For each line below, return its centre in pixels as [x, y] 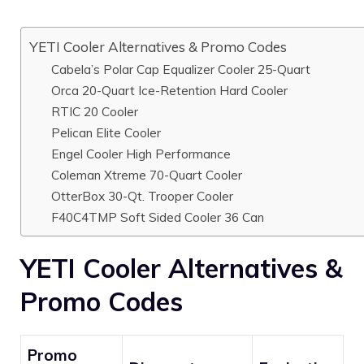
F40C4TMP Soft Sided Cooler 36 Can [158, 217]
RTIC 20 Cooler [95, 112]
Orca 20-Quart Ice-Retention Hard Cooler [170, 91]
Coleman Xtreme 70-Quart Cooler [147, 175]
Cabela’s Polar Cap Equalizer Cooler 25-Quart [181, 69]
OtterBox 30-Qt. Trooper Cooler [143, 196]
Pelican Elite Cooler [106, 133]
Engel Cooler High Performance [141, 154]
